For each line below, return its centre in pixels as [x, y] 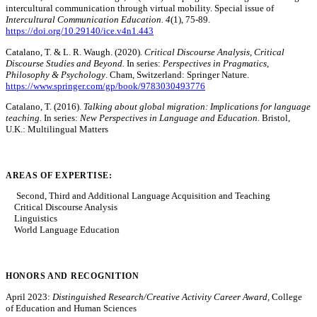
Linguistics [31, 219]
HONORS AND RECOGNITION [73, 276]
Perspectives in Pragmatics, [216, 63]
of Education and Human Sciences [71, 308]
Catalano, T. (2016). [45, 106]
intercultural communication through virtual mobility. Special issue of [140, 8]
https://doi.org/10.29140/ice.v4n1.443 [80, 31]
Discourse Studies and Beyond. [66, 63]
